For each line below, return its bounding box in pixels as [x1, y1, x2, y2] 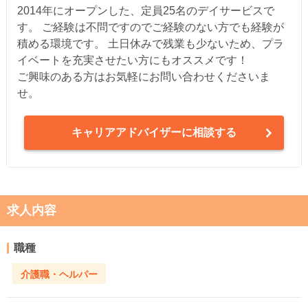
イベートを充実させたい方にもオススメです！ [16, 54, 248, 67]
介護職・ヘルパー [21, 268, 98, 280]
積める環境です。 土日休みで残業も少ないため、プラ [16, 38, 284, 50]
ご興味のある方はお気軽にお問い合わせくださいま [16, 71, 270, 83]
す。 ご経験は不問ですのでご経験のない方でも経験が [16, 21, 284, 34]
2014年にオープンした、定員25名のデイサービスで [16, 5, 274, 17]
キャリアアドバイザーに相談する [71, 126, 236, 139]
